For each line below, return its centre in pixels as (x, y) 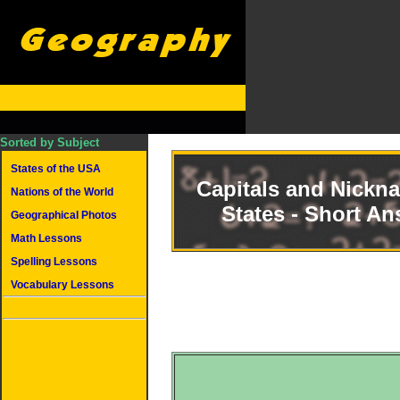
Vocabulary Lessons (62, 285)
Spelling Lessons (54, 262)
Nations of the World (62, 192)
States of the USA (56, 169)
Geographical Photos (64, 215)
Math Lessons (46, 238)
